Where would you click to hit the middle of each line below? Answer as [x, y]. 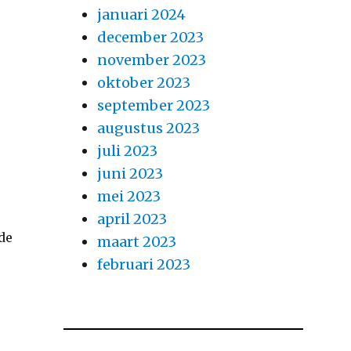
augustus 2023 [148, 128]
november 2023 [151, 60]
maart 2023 [136, 242]
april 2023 [132, 219]
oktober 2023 [143, 83]
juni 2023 [130, 174]
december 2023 [150, 38]
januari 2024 [141, 15]
